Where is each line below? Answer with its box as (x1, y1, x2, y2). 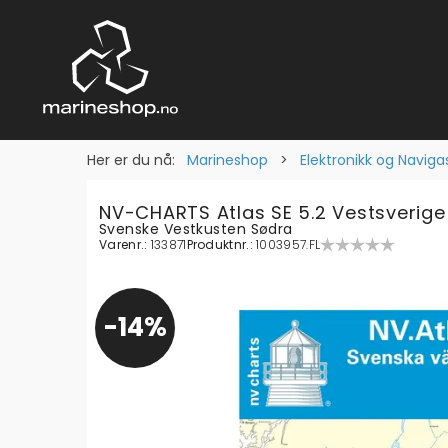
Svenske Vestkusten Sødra (99, 219, 293, 239)
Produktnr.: (186, 236, 257, 253)
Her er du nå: (87, 150, 175, 170)
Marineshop (187, 150, 268, 170)
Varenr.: (99, 236, 151, 253)
